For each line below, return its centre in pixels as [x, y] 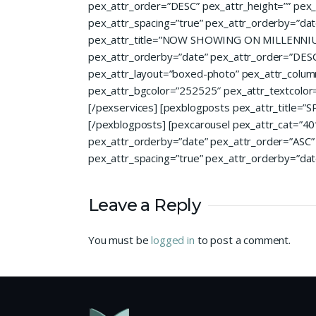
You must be [120, 240]
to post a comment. [243, 240]
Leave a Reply [145, 205]
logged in [173, 240]
